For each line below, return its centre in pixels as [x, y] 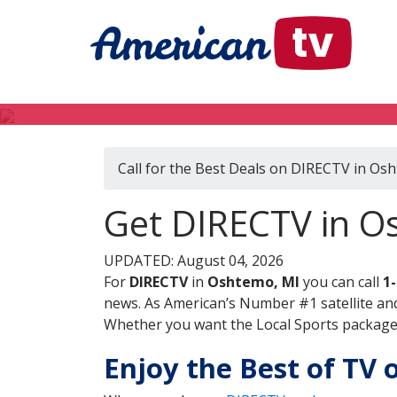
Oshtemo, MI [253, 282]
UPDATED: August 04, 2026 [194, 261]
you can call [341, 282]
